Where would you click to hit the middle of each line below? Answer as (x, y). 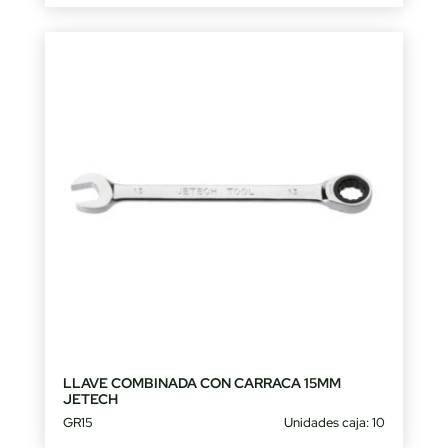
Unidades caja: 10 (335, 423)
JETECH (90, 399)
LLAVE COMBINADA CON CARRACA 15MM (201, 383)
